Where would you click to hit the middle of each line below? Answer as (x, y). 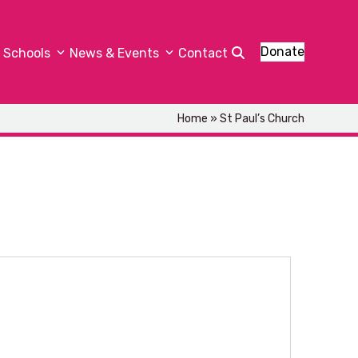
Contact (203, 53)
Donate (282, 52)
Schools (28, 53)
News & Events (115, 53)
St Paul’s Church (262, 119)
